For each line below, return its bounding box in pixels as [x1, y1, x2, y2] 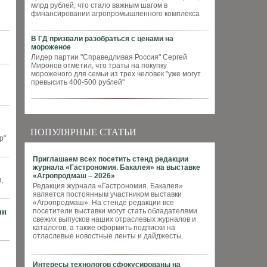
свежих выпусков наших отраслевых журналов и [33, 215, 196, 223]
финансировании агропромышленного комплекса [31, 10, 200, 18]
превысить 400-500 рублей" [31, 78, 125, 86]
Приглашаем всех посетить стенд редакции [33, 155, 188, 163]
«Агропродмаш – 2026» [33, 172, 115, 180]
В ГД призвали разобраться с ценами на [31, 35, 173, 43]
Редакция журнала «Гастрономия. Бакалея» [33, 182, 183, 190]
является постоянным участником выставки [33, 190, 182, 198]
